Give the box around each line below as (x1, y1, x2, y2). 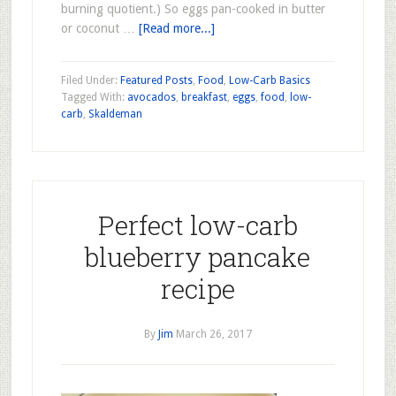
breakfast (180, 91, 227, 103)
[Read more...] (138, 21, 215, 35)
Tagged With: (60, 91, 127, 103)
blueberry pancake (85, 240, 311, 274)
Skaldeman (88, 108, 142, 120)
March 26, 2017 (175, 328, 252, 340)
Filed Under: (60, 74, 120, 87)
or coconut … (60, 21, 139, 35)
